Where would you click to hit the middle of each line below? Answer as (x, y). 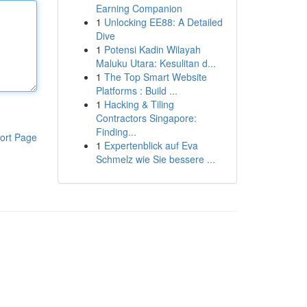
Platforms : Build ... (136, 90)
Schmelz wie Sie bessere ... (155, 159)
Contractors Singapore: (146, 118)
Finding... (116, 132)
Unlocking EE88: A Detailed (163, 22)
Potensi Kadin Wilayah (152, 49)
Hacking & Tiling (139, 104)
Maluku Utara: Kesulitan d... (156, 63)
